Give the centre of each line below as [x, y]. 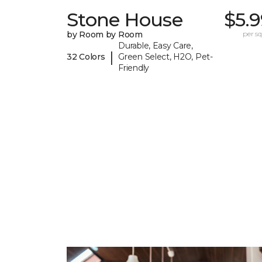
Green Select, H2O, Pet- [166, 57]
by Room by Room [105, 35]
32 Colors [86, 57]
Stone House [125, 20]
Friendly [134, 68]
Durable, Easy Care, [156, 46]
